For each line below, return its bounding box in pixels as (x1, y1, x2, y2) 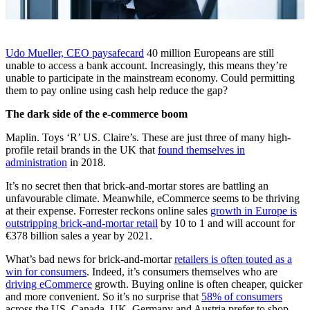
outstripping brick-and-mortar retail (6, 217, 158, 229)
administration (6, 156, 67, 168)
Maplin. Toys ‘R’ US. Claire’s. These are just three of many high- (6, 131, 291, 143)
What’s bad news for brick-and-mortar (6, 253, 174, 265)
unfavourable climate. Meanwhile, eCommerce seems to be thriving (6, 192, 300, 204)
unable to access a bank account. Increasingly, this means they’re (6, 59, 287, 71)
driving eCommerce (6, 277, 92, 290)
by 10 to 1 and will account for (158, 217, 295, 229)
